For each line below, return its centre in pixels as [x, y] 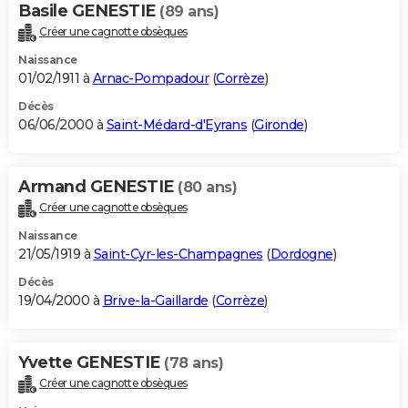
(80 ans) [207, 188]
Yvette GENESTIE [91, 362]
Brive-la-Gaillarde [155, 300]
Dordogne [301, 254]
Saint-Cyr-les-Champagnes [178, 254]
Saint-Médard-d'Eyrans [176, 125]
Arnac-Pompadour [150, 79]
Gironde [279, 125]
